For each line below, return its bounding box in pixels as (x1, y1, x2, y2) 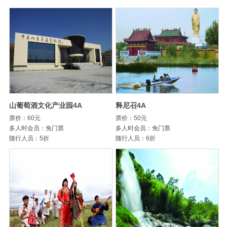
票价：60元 (9, 115, 41, 122)
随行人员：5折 (9, 135, 49, 142)
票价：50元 (116, 115, 147, 122)
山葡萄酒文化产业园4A (9, 101, 82, 109)
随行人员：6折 (116, 135, 156, 142)
